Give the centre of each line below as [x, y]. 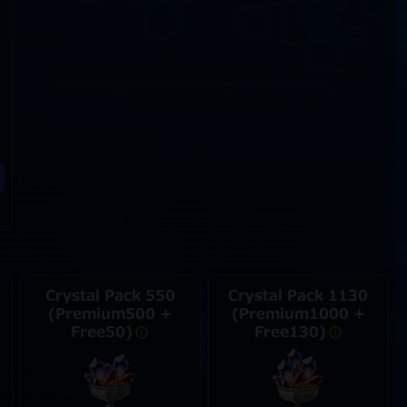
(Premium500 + [110, 314]
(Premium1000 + [298, 314]
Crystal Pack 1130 [298, 296]
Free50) [102, 333]
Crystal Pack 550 [110, 296]
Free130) [290, 333]
